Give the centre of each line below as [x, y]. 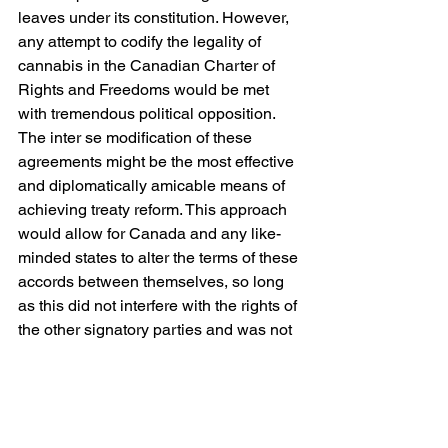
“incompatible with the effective [129, 353]
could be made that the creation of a [146, 425]
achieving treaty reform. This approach [154, 209]
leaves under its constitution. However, [155, 17]
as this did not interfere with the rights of [159, 305]
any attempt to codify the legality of [141, 41]
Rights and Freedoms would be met [145, 89]
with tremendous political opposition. [147, 113]
